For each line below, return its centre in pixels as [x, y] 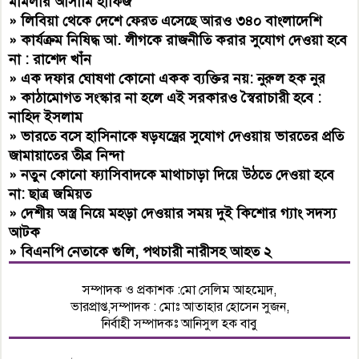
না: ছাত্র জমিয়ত [50, 194]
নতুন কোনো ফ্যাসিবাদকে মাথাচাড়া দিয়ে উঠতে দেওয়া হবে [178, 175]
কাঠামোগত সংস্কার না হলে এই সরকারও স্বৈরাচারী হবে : [171, 98]
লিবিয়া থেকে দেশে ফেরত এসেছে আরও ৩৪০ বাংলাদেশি [171, 21]
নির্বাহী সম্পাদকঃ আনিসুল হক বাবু [179, 324]
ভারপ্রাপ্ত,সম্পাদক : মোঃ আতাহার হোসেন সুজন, [179, 307]
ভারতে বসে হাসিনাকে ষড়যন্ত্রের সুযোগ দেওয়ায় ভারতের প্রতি [183, 137]
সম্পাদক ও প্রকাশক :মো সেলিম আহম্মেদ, [179, 290]
